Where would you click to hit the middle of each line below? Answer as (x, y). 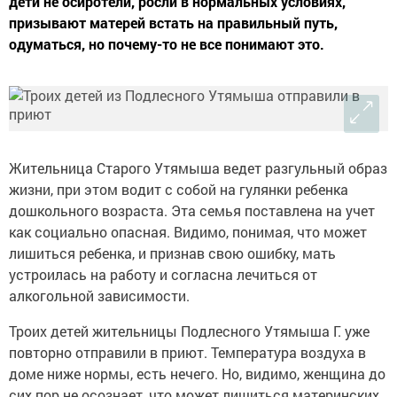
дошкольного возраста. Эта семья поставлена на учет (192, 211)
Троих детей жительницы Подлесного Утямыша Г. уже (189, 331)
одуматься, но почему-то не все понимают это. (167, 44)
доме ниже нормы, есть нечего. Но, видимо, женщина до (197, 374)
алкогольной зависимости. (99, 296)
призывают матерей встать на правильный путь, (173, 23)
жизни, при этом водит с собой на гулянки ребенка (179, 190)
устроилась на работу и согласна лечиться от (163, 275)
